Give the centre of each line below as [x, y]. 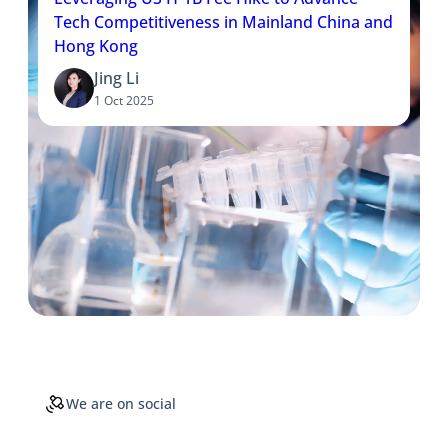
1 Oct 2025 [124, 101]
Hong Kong [96, 46]
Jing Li [116, 78]
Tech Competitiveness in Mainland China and [223, 22]
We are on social [121, 404]
